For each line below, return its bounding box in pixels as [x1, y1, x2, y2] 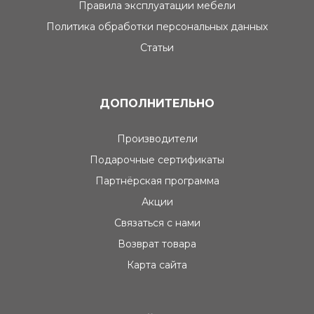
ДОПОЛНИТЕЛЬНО [100, 97, 214, 111]
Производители [116, 132, 198, 146]
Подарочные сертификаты [90, 153, 224, 167]
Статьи [140, 41, 174, 55]
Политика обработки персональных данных [46, 20, 268, 34]
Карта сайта [127, 259, 187, 272]
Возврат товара [118, 238, 196, 251]
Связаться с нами [114, 217, 200, 230]
